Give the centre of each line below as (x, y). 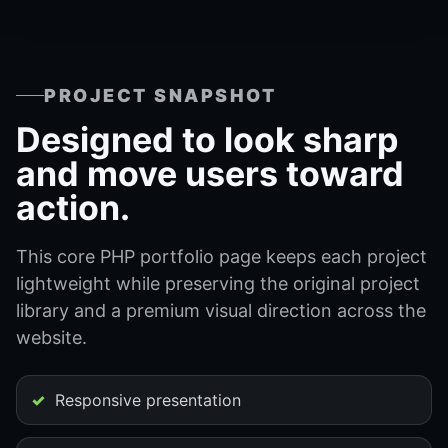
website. (51, 337)
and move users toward (210, 173)
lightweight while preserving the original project (218, 283)
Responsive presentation (148, 400)
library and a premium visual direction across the (221, 310)
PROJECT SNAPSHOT (160, 95)
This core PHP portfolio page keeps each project (221, 256)
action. (73, 207)
